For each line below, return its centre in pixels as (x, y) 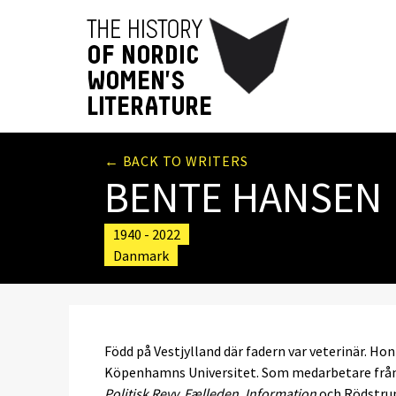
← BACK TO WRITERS (176, 161)
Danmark (141, 255)
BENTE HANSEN (243, 197)
